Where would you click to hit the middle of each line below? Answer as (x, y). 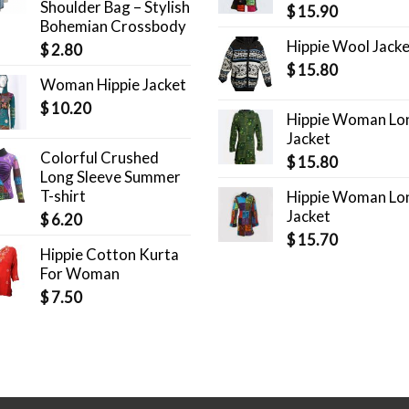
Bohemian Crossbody (113, 26)
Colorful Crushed (100, 158)
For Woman (80, 274)
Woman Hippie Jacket (113, 85)
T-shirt (63, 196)
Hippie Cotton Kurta (110, 255)
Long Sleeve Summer (110, 177)
